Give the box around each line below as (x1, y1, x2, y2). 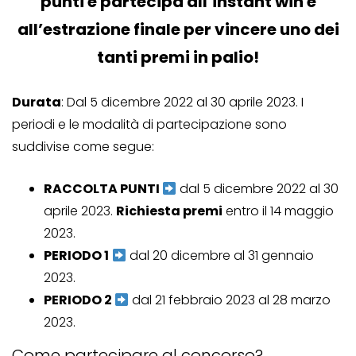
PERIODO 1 (44, 246, 109, 265)
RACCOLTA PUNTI (44, 180, 162, 199)
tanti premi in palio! (97, 46, 259, 69)
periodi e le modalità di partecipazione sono (12, 115, 287, 134)
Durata (12, 93, 61, 112)
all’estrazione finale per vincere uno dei (17, 18, 339, 41)
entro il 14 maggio (222, 202, 334, 221)
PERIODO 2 (44, 291, 114, 310)
